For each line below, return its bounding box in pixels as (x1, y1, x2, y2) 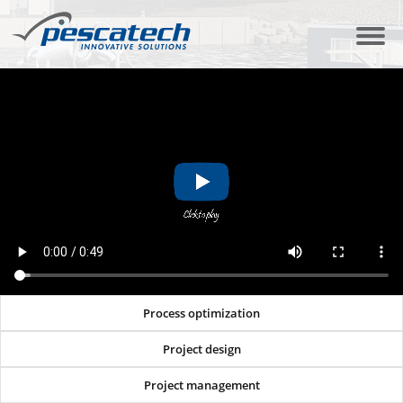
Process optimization (143, 305, 260, 321)
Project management (143, 377, 260, 393)
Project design (162, 341, 241, 357)
